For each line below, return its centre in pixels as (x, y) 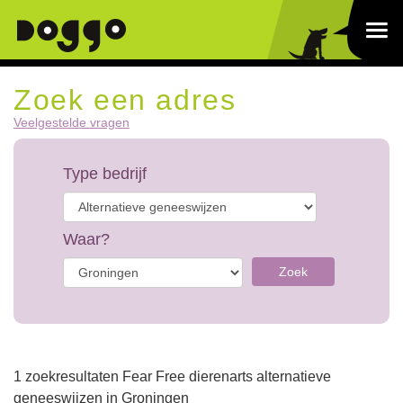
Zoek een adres (125, 100)
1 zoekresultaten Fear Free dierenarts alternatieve (172, 376)
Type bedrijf (105, 174)
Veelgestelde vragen (72, 122)
